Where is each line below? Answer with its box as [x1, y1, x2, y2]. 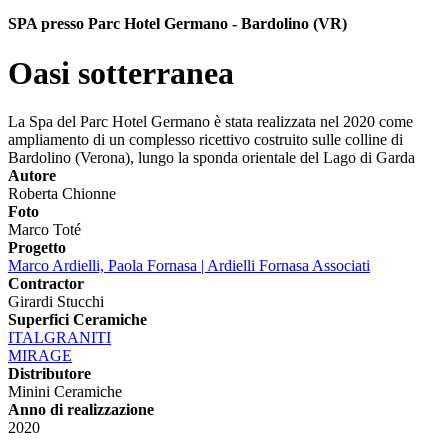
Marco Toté [8, 221, 81, 239]
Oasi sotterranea [8, 54, 234, 91]
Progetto [8, 239, 66, 257]
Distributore [8, 365, 91, 383]
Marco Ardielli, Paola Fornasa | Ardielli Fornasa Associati [8, 257, 370, 275]
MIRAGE [8, 347, 72, 365]
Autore [8, 167, 56, 185]
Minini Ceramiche [8, 383, 122, 401]
